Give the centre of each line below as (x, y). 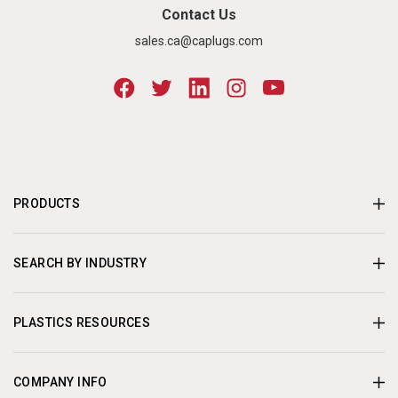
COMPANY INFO (60, 382)
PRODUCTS (47, 203)
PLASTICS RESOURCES (82, 322)
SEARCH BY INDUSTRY (80, 263)
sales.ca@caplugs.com (199, 40)
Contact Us (199, 14)
